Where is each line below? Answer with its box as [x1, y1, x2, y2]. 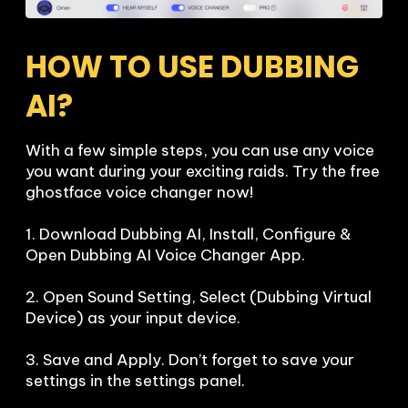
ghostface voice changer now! [25, 182, 253, 203]
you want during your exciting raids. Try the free [25, 161, 380, 182]
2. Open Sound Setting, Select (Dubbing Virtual [25, 287, 372, 308]
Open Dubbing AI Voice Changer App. [25, 245, 305, 266]
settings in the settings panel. [25, 371, 245, 392]
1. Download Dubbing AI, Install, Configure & [25, 224, 352, 245]
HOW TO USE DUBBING [25, 46, 359, 89]
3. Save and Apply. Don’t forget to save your [25, 350, 354, 371]
